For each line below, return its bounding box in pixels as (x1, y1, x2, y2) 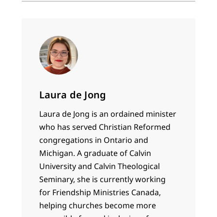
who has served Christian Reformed (39, 121, 170, 132)
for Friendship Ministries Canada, (39, 186, 161, 198)
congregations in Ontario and (39, 134, 148, 145)
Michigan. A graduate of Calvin (39, 147, 151, 158)
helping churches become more (39, 200, 156, 211)
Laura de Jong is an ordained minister (39, 108, 176, 119)
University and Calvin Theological (39, 160, 160, 171)
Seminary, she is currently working (39, 173, 166, 185)
